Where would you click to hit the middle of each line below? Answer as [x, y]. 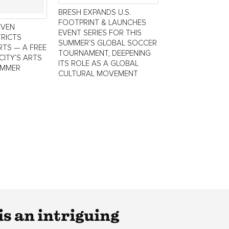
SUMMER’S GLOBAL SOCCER [108, 43]
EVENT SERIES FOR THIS [100, 33]
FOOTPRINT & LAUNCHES [102, 23]
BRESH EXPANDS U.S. [95, 13]
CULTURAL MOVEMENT [98, 74]
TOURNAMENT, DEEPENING [105, 54]
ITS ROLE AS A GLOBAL [98, 64]
